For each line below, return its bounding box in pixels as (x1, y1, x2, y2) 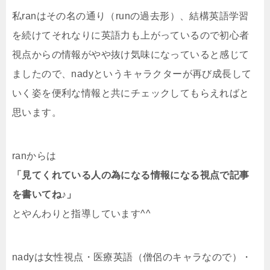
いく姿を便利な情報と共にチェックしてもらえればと (12, 88, 250, 99)
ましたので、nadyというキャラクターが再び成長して (12, 69, 252, 80)
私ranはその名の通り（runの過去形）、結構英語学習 (12, 11, 249, 22)
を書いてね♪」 (12, 189, 77, 200)
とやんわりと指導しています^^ (12, 209, 151, 219)
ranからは (12, 151, 57, 162)
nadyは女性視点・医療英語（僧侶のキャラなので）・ (12, 252, 252, 263)
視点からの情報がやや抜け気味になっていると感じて (12, 49, 250, 60)
